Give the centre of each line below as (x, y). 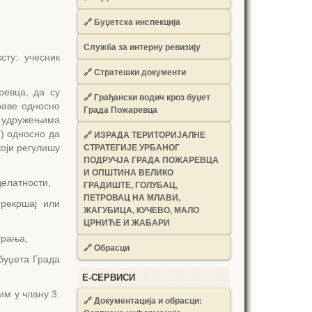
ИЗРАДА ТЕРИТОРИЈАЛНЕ (150, 134)
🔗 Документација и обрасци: (143, 300)
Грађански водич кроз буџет (152, 97)
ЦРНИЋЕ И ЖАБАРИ (127, 222)
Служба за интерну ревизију (142, 47)
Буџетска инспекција (137, 22)
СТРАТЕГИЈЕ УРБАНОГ (132, 147)
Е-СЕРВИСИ (109, 278)
